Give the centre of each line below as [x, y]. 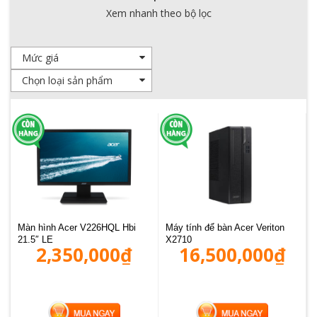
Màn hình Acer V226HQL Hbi [77, 227]
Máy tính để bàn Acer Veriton [225, 227]
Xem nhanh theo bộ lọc [158, 13]
